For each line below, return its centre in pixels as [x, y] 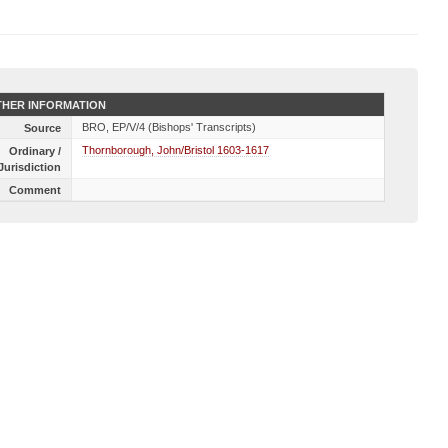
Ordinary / [34, 151]
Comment [34, 190]
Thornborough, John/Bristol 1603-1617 [175, 150]
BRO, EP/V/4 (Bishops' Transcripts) [168, 127]
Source [42, 128]
